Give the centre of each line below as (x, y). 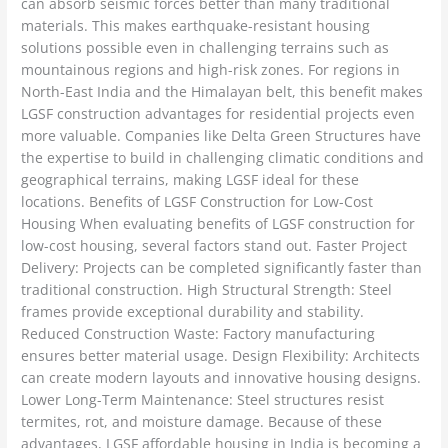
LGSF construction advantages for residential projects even (218, 114)
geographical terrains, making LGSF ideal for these (190, 180)
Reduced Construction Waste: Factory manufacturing (198, 334)
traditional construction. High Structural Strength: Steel (207, 290)
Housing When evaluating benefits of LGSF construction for (218, 224)
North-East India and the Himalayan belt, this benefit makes (222, 92)
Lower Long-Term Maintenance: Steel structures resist (203, 400)
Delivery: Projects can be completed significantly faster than (222, 268)
